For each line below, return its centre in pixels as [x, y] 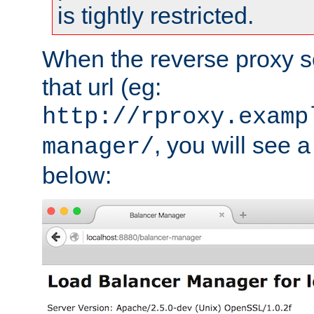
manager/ [98, 147]
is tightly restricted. [156, 15]
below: [77, 175]
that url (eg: [102, 87]
